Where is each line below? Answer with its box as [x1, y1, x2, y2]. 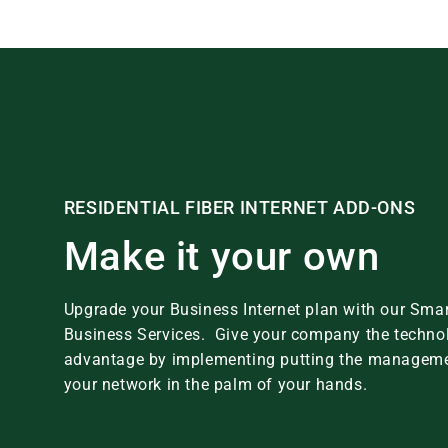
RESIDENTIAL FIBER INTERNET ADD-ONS [63, 196, 416, 218]
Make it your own [63, 232, 380, 280]
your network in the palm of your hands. [63, 374, 368, 394]
